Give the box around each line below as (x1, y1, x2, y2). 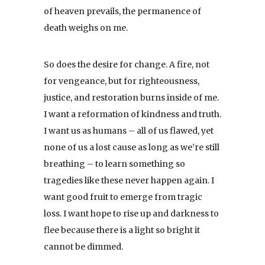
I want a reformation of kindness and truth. (44, 108, 221, 119)
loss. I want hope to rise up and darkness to (44, 208, 219, 219)
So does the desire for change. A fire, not (44, 59, 209, 70)
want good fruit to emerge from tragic (44, 191, 202, 202)
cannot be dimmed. (44, 241, 123, 252)
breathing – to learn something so (44, 158, 185, 169)
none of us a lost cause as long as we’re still (44, 141, 219, 153)
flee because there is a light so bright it (44, 224, 200, 235)
